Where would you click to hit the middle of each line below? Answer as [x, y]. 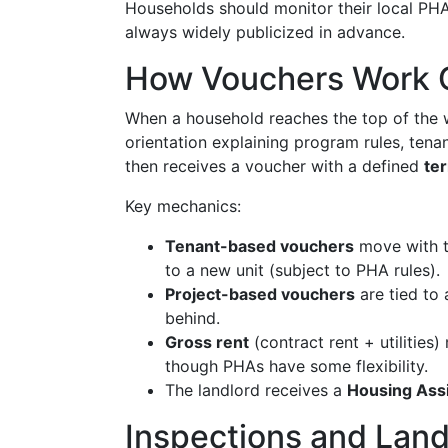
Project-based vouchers [260, 294]
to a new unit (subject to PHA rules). [302, 270]
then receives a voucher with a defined [274, 166]
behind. [192, 318]
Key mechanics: [183, 206]
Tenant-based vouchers [259, 246]
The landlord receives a [256, 390]
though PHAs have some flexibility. [296, 366]
